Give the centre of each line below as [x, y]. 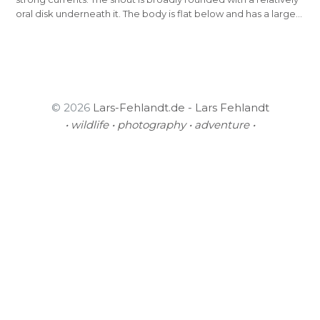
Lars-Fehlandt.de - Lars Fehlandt [181, 108]
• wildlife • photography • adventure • [160, 125]
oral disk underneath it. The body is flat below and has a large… [159, 14]
